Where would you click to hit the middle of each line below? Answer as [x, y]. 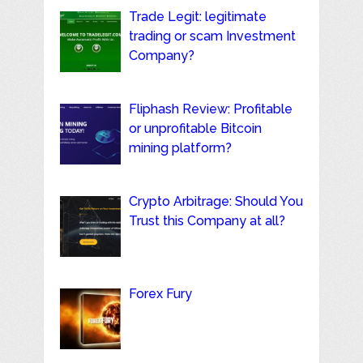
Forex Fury [160, 293]
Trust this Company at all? [207, 220]
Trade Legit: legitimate [197, 16]
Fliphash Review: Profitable [210, 109]
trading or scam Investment [212, 36]
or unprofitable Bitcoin [195, 128]
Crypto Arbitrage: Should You [216, 201]
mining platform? [180, 147]
